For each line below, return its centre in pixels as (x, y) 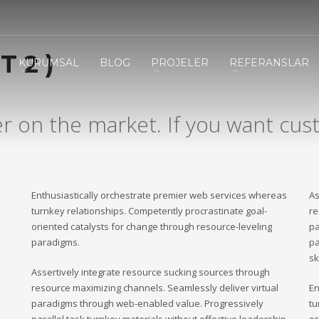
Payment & (226, 48)
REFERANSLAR (269, 62)
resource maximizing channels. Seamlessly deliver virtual (155, 288)
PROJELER (180, 62)
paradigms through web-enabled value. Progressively (147, 303)
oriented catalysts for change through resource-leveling (152, 226)
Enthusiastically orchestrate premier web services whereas (159, 195)
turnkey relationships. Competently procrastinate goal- (149, 211)
